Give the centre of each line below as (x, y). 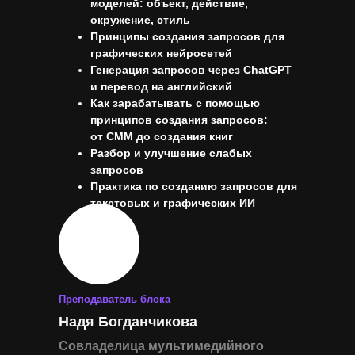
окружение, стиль (140, 20)
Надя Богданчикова (128, 322)
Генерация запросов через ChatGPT (191, 70)
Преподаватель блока (115, 299)
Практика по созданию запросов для (194, 186)
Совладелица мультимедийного (161, 346)
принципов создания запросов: (179, 120)
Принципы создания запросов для (187, 36)
